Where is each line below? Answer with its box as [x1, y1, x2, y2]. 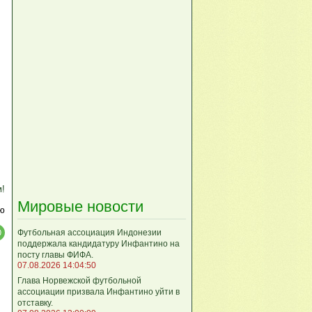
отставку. [17, 297, 53, 308]
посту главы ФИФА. [17, 249, 93, 260]
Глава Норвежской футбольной [17, 275, 141, 286]
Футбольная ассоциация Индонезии [17, 227, 162, 237]
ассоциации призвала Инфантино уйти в [17, 286, 180, 297]
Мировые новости [17, 197, 143, 215]
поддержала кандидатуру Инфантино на [17, 238, 180, 249]
